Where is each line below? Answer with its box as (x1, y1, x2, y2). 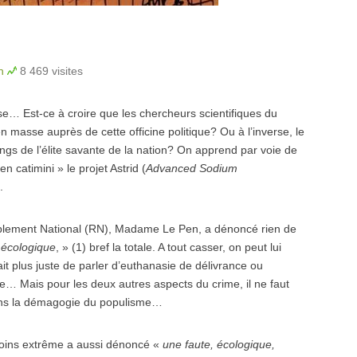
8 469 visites (20, 65, 83, 77)
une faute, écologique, (163, 338, 275, 351)
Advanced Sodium (146, 162, 237, 175)
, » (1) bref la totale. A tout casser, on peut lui (56, 241, 281, 253)
